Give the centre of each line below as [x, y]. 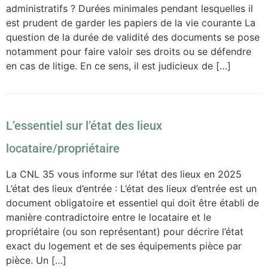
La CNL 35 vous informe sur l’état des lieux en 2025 [124, 174]
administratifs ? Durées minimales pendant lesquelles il [130, 8]
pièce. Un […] [36, 261]
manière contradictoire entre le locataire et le [109, 217]
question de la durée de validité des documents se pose [133, 37]
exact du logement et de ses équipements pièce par [124, 246]
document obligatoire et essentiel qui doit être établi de [133, 203]
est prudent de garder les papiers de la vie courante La [131, 22]
